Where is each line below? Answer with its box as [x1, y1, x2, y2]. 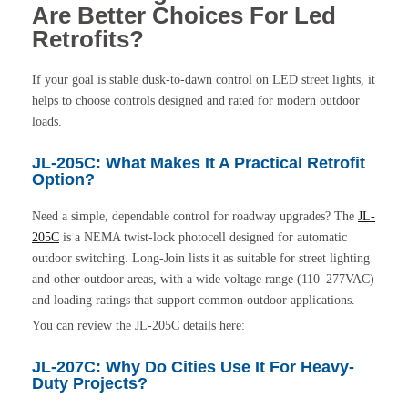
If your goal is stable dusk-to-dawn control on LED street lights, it [32, 72, 375, 87]
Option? [32, 169, 95, 189]
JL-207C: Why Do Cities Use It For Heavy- [32, 357, 354, 376]
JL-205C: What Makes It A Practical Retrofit [32, 153, 365, 172]
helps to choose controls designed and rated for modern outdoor [32, 93, 360, 107]
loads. [32, 114, 62, 128]
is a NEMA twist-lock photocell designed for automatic [59, 229, 347, 244]
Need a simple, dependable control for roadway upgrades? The [32, 209, 358, 223]
